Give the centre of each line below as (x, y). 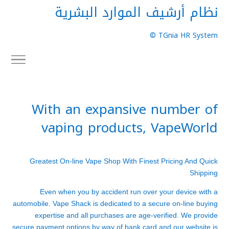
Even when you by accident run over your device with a (129, 192)
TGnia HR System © (188, 36)
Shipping (204, 173)
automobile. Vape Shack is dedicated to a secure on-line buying (115, 203)
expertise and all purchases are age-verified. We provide (126, 215)
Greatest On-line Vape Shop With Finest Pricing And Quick (124, 161)
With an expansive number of (125, 110)
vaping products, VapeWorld (130, 128)
